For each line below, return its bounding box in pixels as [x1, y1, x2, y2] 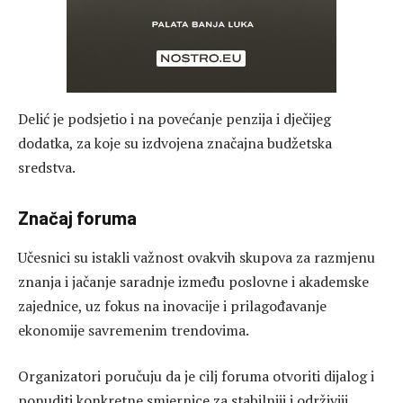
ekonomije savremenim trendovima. [18, 319, 249, 340]
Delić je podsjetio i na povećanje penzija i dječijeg [18, 108, 331, 129]
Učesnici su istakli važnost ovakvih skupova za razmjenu [18, 246, 375, 267]
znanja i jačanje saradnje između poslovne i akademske [18, 271, 369, 291]
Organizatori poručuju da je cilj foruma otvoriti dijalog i [18, 366, 374, 387]
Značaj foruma [18, 207, 137, 229]
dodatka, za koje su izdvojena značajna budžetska [18, 132, 332, 153]
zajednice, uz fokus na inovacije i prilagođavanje [18, 295, 327, 316]
